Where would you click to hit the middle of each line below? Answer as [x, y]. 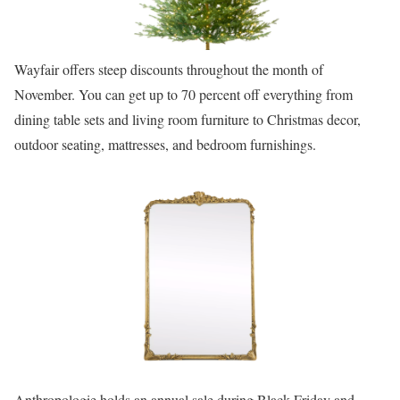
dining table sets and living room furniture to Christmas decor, [187, 119]
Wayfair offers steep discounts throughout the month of [169, 69]
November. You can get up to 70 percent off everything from [183, 94]
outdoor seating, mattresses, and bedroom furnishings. [165, 144]
